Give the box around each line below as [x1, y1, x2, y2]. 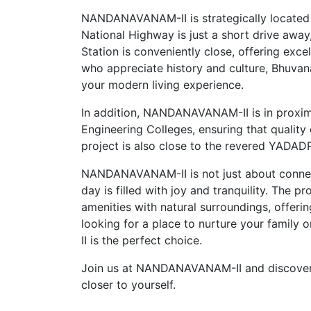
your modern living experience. [81, 77, 244, 92]
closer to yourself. [81, 277, 176, 292]
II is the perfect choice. [81, 233, 202, 247]
